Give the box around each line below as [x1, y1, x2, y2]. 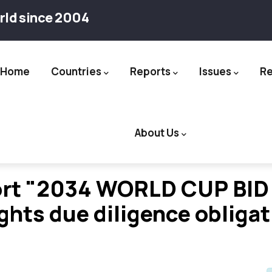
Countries [51, 64, 102, 78]
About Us [135, 126, 180, 140]
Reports [130, 64, 171, 78]
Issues [199, 64, 232, 78]
